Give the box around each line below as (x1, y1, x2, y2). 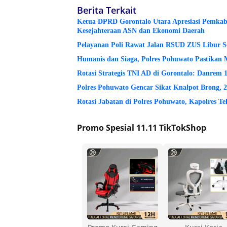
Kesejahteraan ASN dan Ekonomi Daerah (77, 26, 205, 34)
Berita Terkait (77, 4, 136, 16)
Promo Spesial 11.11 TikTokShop (77, 122, 206, 133)
